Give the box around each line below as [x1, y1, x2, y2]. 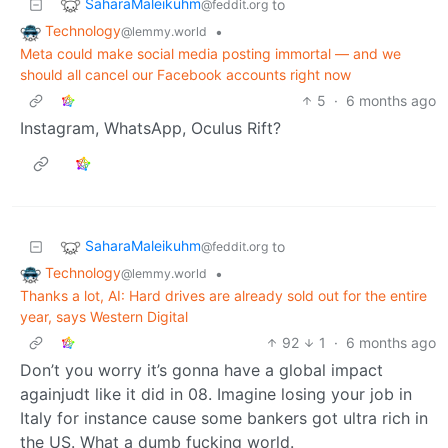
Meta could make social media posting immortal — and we [20, 44, 401, 62]
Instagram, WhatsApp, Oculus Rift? [20, 117, 281, 138]
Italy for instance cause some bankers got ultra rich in [20, 407, 428, 428]
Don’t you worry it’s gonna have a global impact [20, 359, 383, 380]
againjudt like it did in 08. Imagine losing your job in [20, 383, 412, 404]
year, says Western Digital [20, 307, 188, 325]
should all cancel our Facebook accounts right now [20, 65, 351, 83]
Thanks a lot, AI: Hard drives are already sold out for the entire [20, 286, 427, 304]
